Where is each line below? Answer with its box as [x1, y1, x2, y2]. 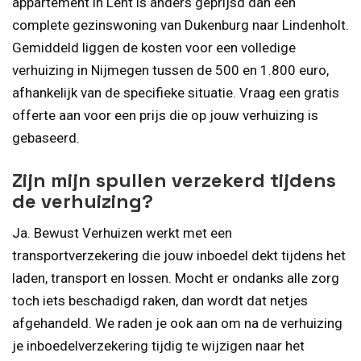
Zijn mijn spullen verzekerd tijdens [12, 167, 336, 193]
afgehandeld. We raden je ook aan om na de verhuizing [12, 314, 342, 331]
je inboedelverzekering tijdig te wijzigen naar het [12, 337, 305, 354]
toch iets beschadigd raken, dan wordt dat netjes [12, 292, 308, 309]
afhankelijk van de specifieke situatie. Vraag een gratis [12, 85, 339, 102]
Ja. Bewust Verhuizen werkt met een [12, 224, 232, 241]
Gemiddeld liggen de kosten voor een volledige [12, 39, 296, 56]
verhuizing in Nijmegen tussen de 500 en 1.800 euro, [12, 62, 329, 79]
